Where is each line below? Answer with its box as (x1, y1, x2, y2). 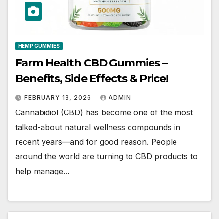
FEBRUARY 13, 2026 (24, 94, 93, 102)
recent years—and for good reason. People (15, 137, 177, 147)
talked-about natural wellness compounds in (15, 122, 180, 132)
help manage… (15, 166, 70, 176)
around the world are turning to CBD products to (15, 152, 197, 162)
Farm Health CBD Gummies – (15, 56, 167, 70)
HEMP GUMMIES (18, 43, 60, 49)
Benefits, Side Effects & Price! (15, 72, 168, 86)
